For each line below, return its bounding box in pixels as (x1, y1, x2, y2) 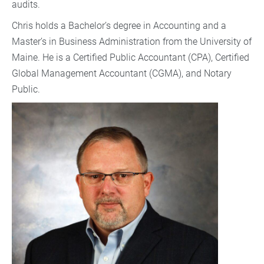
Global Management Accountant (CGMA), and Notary (12, 67, 232, 79)
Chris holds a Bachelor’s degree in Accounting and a (12, 19, 226, 31)
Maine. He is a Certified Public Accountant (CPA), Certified (12, 51, 249, 63)
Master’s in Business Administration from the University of (12, 35, 252, 47)
